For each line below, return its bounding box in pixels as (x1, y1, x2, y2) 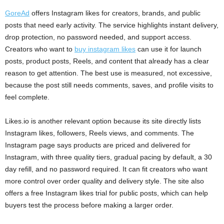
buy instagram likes (74, 45, 135, 53)
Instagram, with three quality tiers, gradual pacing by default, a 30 (5, 153, 212, 161)
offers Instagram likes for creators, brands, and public (29, 9, 200, 17)
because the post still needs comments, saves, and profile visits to (5, 81, 213, 89)
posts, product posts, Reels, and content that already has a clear (5, 57, 209, 65)
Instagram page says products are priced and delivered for (5, 141, 190, 149)
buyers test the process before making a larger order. (5, 201, 173, 209)
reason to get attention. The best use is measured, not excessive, (5, 69, 212, 77)
